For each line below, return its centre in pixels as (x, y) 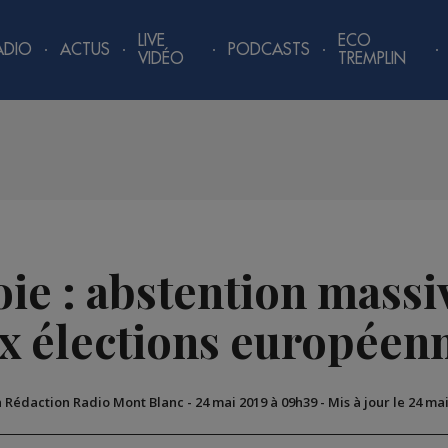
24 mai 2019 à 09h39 (255, 402)
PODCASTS (269, 50)
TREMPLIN (372, 59)
